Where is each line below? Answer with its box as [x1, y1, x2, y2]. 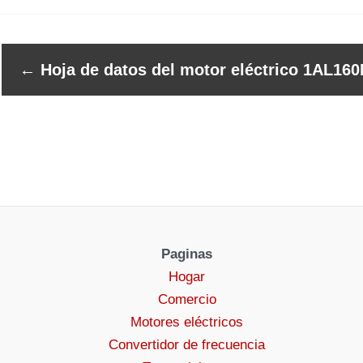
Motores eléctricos [130, 314, 244, 330]
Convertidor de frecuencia [109, 337, 266, 352]
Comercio [157, 292, 216, 307]
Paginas [161, 246, 213, 262]
